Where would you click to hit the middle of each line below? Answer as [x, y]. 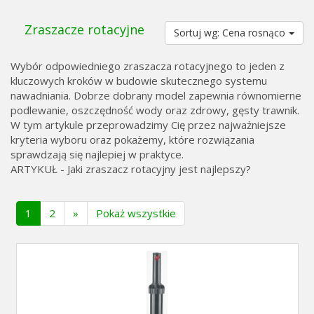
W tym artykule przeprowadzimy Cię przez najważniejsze [148, 125]
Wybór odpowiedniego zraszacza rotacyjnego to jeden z [148, 66]
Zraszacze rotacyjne [84, 29]
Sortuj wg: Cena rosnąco [230, 33]
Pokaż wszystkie [136, 213]
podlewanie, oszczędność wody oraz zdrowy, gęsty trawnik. [155, 110]
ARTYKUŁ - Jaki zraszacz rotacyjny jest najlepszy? [131, 169]
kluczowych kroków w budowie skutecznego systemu [139, 81]
